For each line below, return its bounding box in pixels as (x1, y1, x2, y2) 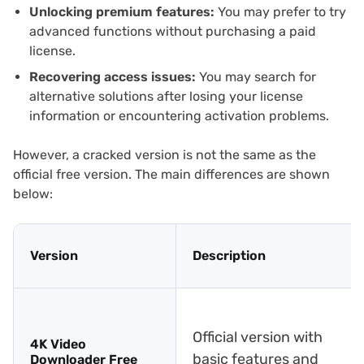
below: (13, 185, 53, 201)
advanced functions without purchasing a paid (29, 23, 316, 39)
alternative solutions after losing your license (29, 88, 303, 104)
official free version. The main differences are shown (13, 166, 330, 182)
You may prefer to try (214, 3, 346, 19)
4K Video (30, 336, 86, 352)
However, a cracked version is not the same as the (13, 146, 316, 162)
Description (193, 247, 266, 263)
